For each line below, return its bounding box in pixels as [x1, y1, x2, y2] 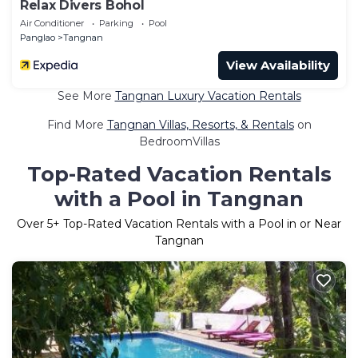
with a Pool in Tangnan [54, 185, 304, 212]
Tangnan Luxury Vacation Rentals [114, 88, 301, 103]
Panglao [20, 31, 55, 43]
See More [57, 88, 115, 103]
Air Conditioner [20, 17, 84, 29]
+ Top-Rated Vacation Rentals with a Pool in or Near [53, 216, 341, 231]
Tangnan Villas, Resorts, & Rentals [106, 117, 294, 132]
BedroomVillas [138, 133, 220, 149]
